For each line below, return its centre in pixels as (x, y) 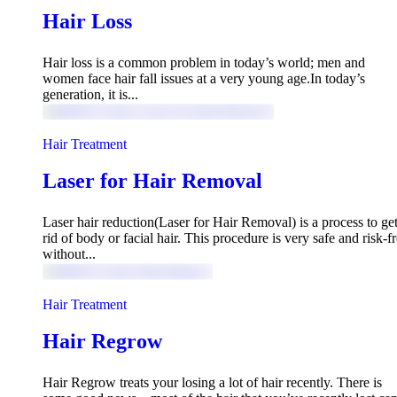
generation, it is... (90, 94)
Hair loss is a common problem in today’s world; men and (204, 62)
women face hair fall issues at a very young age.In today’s (204, 78)
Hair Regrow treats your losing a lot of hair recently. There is (212, 382)
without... (69, 254)
